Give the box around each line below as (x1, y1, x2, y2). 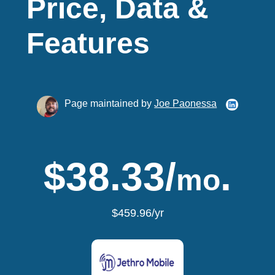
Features (26, 27, 150, 60)
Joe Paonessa (154, 98, 217, 109)
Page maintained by (64, 98, 155, 109)
